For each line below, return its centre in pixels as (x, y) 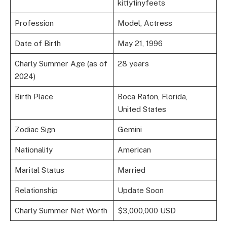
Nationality (33, 149)
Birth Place (34, 96)
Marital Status (39, 170)
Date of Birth (37, 43)
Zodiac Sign (35, 129)
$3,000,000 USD (146, 210)
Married (131, 170)
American (134, 149)
